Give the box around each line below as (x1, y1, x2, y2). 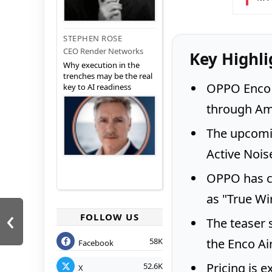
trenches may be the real (63, 70, 152, 82)
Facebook (78, 237, 114, 248)
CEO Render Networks (63, 46, 143, 57)
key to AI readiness (63, 81, 131, 93)
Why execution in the (63, 59, 140, 71)
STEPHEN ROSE (63, 33, 122, 44)
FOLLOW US (80, 211, 139, 223)
